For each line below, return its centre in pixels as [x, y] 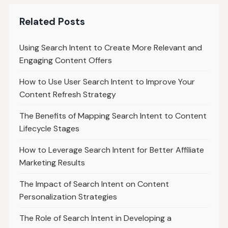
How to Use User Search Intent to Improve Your [107, 81]
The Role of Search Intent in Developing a [95, 218]
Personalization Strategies [68, 196]
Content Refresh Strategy [67, 94]
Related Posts [52, 21]
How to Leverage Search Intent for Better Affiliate [111, 150]
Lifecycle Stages [49, 128]
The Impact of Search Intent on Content [94, 184]
